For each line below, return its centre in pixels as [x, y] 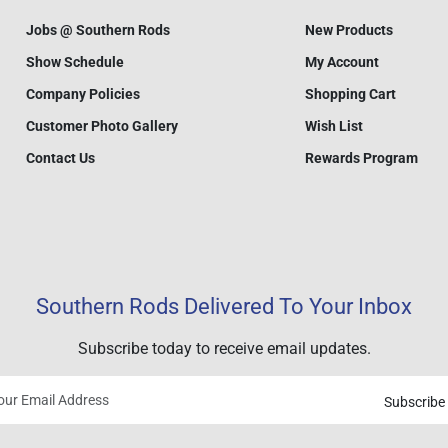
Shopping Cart [350, 93]
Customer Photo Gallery [102, 125]
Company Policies [83, 93]
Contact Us [61, 157]
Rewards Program [361, 157]
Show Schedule [75, 61]
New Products [348, 29]
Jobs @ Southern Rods [98, 29]
